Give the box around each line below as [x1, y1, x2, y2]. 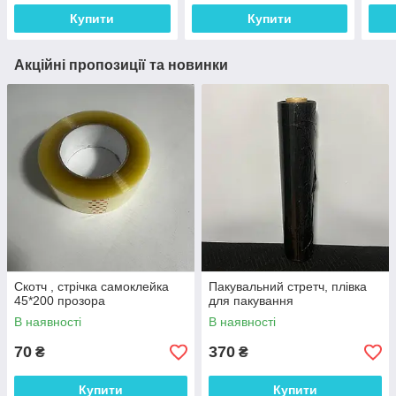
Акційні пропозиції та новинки [14, 57, 228, 73]
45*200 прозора [14, 293, 105, 308]
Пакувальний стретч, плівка [209, 279, 367, 294]
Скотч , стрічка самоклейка [14, 279, 169, 294]
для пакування [209, 293, 293, 308]
